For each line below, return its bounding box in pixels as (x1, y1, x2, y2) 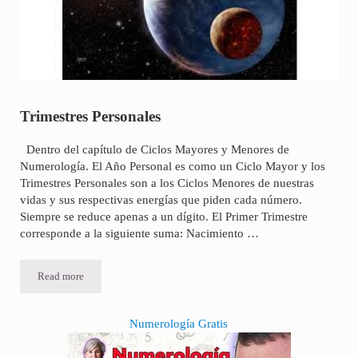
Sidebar (18, 317, 83, 339)
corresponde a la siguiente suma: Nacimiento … (19, 227, 259, 240)
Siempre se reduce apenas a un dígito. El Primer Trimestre (19, 210, 308, 223)
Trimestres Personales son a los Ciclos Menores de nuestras (19, 177, 314, 189)
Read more (37, 271, 84, 282)
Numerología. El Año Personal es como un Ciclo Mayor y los (19, 160, 325, 173)
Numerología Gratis (129, 317, 229, 331)
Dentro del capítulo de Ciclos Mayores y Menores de (19, 143, 289, 156)
